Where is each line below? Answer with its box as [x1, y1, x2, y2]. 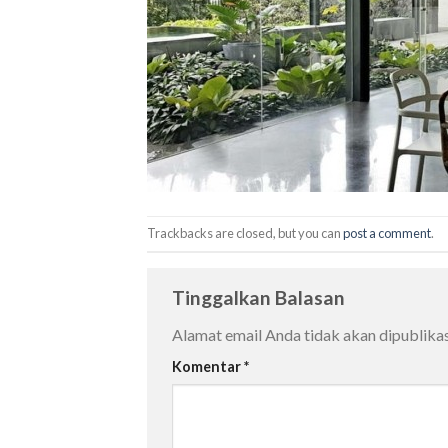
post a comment [343, 224, 431, 241]
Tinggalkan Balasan [172, 285, 349, 309]
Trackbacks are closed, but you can [147, 224, 343, 241]
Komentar [172, 358, 244, 376]
